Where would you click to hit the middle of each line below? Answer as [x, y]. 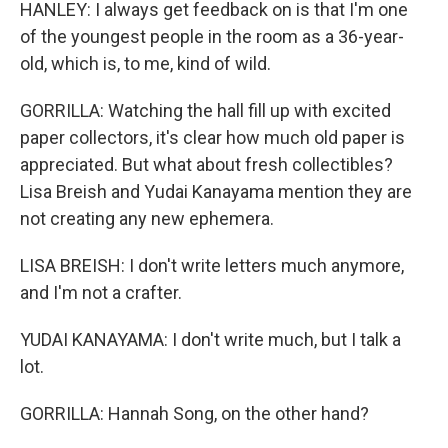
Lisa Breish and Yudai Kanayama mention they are [216, 191]
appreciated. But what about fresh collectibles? [206, 164]
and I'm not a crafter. [101, 292]
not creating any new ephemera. [147, 218]
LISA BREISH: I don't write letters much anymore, [212, 265]
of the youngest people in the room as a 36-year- [212, 36]
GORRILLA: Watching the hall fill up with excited [205, 110]
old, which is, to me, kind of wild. [145, 63]
